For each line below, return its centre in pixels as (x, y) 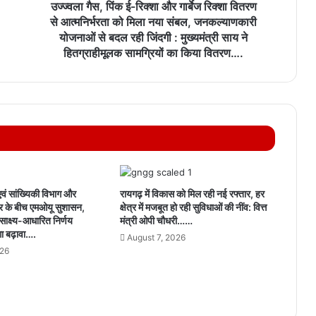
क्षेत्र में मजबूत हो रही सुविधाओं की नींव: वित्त (193, 207)
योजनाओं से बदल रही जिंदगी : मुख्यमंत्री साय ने (153, 38)
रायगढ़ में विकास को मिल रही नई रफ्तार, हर (192, 194)
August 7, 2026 (156, 238)
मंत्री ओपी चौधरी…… (156, 221)
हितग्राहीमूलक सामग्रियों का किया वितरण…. (153, 53)
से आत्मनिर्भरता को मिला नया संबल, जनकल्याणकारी (153, 22)
